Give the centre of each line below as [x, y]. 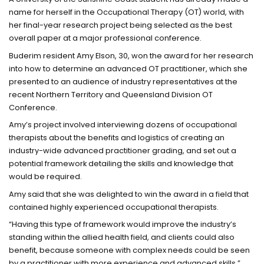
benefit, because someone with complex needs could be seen [130, 250]
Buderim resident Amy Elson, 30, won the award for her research [131, 55]
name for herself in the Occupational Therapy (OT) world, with [127, 12]
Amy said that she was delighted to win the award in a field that [129, 194]
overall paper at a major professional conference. [105, 38]
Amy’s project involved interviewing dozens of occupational [123, 125]
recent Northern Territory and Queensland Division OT [111, 94]
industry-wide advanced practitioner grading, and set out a [123, 151]
